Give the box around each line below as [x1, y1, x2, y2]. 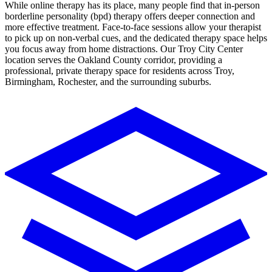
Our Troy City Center [158, 44, 243, 55]
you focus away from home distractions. [5, 44, 158, 55]
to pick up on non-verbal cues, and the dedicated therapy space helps [5, 33, 267, 44]
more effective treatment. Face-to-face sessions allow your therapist [5, 22, 261, 33]
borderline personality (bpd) [5, 11, 111, 22]
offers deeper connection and [144, 11, 255, 22]
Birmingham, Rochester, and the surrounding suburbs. [5, 76, 211, 87]
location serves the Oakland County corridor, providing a [5, 55, 222, 66]
